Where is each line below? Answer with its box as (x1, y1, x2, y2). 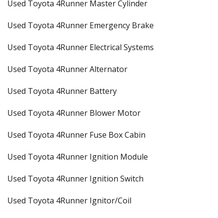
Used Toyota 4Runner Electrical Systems (7, 42, 154, 53)
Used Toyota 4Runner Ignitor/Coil (7, 195, 131, 206)
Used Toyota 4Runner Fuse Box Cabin (7, 129, 145, 140)
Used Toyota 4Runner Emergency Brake (7, 20, 154, 31)
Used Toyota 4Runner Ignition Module (7, 151, 148, 162)
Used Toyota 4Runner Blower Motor (7, 108, 141, 118)
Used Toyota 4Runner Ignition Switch (7, 173, 144, 184)
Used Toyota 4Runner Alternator (7, 64, 127, 74)
